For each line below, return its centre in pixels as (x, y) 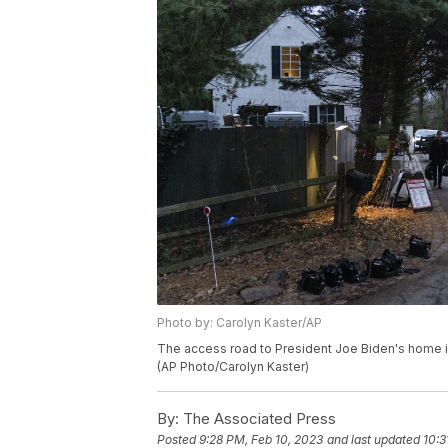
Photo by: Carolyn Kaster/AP (239, 323)
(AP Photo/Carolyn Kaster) (233, 367)
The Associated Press (257, 419)
